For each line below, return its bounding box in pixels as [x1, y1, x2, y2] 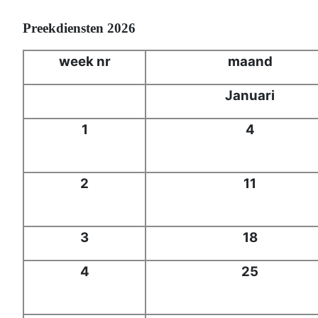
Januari [225, 87, 275, 104]
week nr [58, 53, 111, 70]
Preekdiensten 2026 [23, 21, 136, 36]
